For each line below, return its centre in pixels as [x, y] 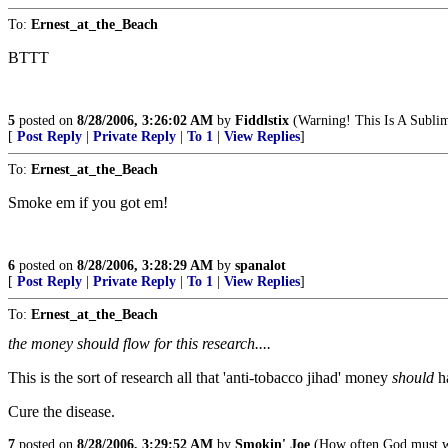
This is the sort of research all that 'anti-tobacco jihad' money [200, 377]
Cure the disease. [61, 411]
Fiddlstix [262, 120]
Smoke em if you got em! [88, 202]
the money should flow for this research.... [139, 343]
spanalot [260, 265]
